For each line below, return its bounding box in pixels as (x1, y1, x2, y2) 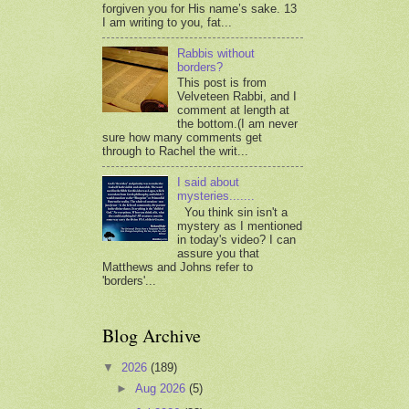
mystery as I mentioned (177, 218, 303, 233)
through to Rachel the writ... (102, 144, 248, 159)
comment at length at (177, 103, 290, 118)
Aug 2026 (135, 382, 190, 396)
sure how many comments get (102, 131, 262, 145)
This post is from (177, 76, 267, 90)
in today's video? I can (177, 232, 297, 246)
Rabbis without (177, 46, 256, 60)
